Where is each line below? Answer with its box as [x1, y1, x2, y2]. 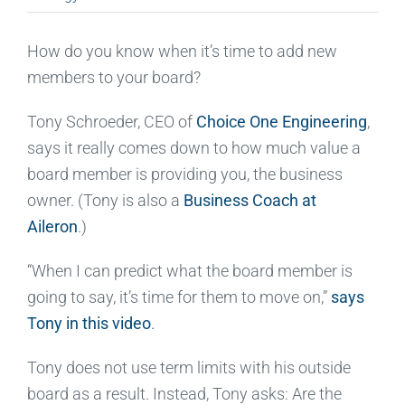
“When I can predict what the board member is [26, 260, 353, 280]
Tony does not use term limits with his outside [26, 357, 351, 377]
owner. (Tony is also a [26, 190, 184, 210]
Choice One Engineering [195, 111, 367, 131]
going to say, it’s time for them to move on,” [26, 287, 331, 306]
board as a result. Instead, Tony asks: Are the [26, 383, 342, 403]
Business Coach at [183, 190, 316, 210]
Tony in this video [26, 313, 151, 333]
